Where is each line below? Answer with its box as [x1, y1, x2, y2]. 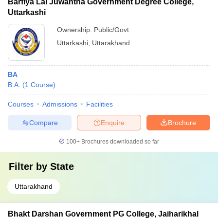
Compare [29, 118, 58, 127]
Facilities [86, 100, 113, 108]
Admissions [42, 100, 77, 108]
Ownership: [57, 26, 94, 34]
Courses [8, 100, 34, 108]
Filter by [9, 161, 50, 172]
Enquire [101, 118, 125, 127]
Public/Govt [94, 26, 129, 34]
